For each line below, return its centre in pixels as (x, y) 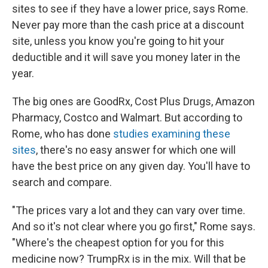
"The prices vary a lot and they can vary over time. (129, 211)
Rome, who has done (63, 134)
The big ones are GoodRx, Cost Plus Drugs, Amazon (133, 102)
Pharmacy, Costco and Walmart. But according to (127, 118)
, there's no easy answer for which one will (136, 150)
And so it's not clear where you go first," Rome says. (134, 227)
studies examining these (172, 134)
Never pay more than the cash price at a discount (128, 25)
